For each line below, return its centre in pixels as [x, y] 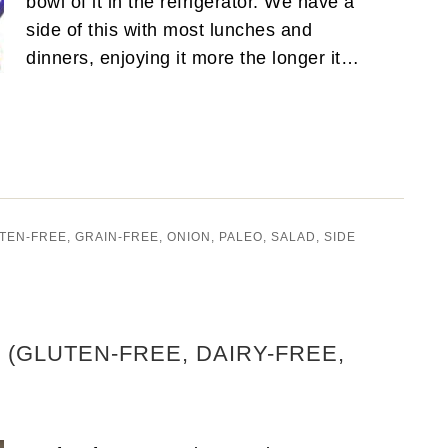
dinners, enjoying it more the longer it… [195, 57]
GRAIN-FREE [117, 236]
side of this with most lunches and [169, 29]
